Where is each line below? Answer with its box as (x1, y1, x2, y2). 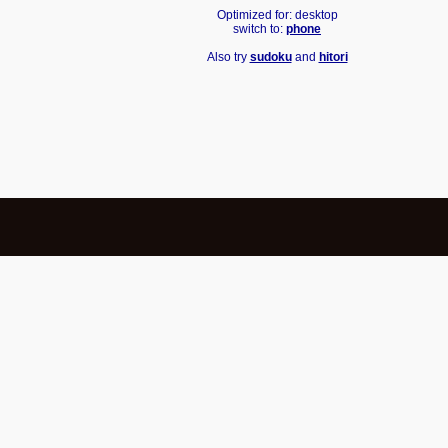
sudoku (249, 50, 292, 64)
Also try (206, 50, 250, 64)
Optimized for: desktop (216, 8, 338, 22)
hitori (318, 50, 348, 64)
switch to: (233, 22, 286, 36)
